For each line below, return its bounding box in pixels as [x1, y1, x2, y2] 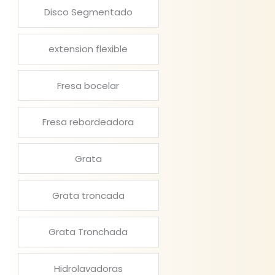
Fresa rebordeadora [42, 115, 134, 129]
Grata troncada [52, 188, 125, 202]
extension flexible [48, 42, 128, 56]
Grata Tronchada [48, 225, 128, 239]
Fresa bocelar [57, 79, 120, 92]
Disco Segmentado [44, 6, 133, 19]
